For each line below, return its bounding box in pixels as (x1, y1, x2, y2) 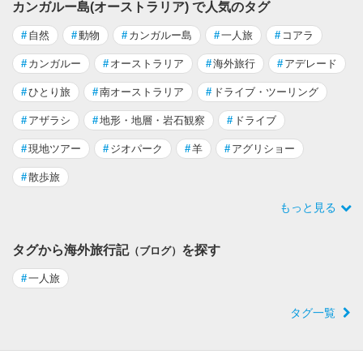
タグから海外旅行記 (12, 242, 129, 257)
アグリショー (232, 142, 295, 155)
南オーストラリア (100, 85, 184, 98)
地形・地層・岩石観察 (100, 113, 205, 126)
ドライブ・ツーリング (213, 85, 318, 98)
